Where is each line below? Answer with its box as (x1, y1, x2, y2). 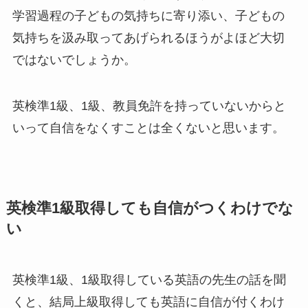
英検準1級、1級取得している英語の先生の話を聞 (12, 273, 286, 287)
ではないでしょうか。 (12, 52, 136, 67)
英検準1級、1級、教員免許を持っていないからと (12, 99, 286, 113)
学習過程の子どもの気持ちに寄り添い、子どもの (12, 8, 285, 23)
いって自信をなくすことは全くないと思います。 (12, 121, 285, 135)
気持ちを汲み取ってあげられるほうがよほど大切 (12, 30, 285, 45)
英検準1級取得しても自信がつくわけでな (5, 200, 294, 217)
